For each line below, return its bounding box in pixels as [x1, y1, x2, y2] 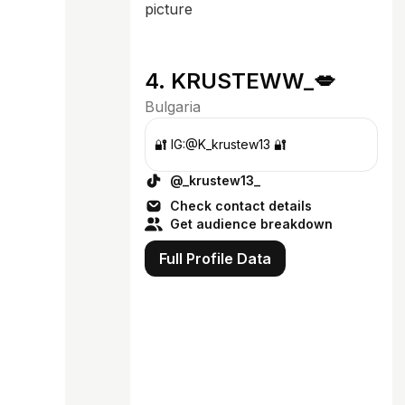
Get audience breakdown [170, 216, 333, 231]
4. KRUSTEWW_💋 [145, 68, 335, 94]
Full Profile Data [159, 250, 271, 268]
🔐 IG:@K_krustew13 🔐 [155, 137, 287, 152]
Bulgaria [145, 98, 201, 116]
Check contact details [170, 198, 312, 213]
